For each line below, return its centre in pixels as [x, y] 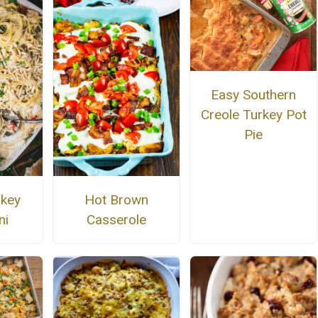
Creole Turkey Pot [253, 114]
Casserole [116, 219]
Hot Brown [116, 199]
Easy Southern [254, 94]
